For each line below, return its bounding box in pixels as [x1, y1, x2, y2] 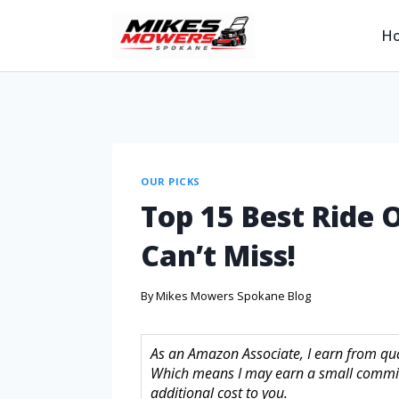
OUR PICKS [141, 175, 201, 188]
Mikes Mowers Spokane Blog [156, 288, 312, 305]
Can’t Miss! [141, 235, 296, 274]
